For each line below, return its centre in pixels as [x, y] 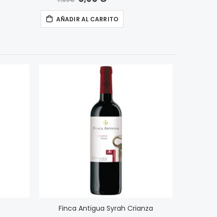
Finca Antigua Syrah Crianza [106, 209]
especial [90, 11]
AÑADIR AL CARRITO [87, 19]
